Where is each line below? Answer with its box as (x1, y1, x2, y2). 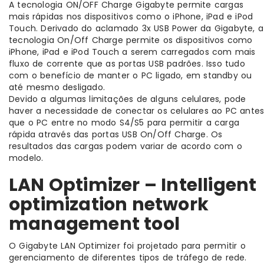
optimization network (9, 192, 209, 217)
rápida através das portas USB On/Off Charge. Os (9, 128, 223, 141)
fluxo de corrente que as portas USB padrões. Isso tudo (9, 58, 245, 70)
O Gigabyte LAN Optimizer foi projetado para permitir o (9, 240, 246, 252)
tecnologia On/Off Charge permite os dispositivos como (9, 34, 253, 47)
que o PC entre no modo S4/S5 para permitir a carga (9, 117, 240, 129)
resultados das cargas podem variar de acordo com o (9, 140, 243, 153)
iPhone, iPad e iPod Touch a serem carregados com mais (9, 46, 256, 58)
